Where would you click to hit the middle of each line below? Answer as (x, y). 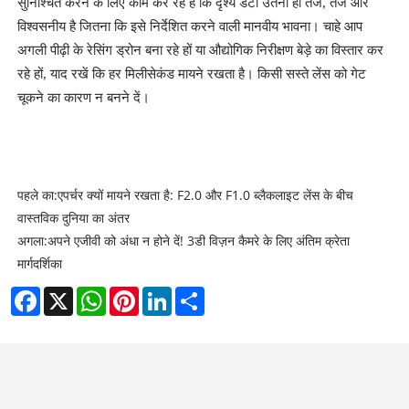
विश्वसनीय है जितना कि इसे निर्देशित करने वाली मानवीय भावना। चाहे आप (189, 26)
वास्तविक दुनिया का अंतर (73, 217)
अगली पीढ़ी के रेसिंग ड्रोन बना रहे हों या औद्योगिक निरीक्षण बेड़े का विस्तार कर (200, 50)
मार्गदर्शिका (39, 263)
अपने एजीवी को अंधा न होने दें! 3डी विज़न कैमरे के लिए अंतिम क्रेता (198, 240)
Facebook (68, 293)
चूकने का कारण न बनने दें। (83, 97)
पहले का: (37, 194)
